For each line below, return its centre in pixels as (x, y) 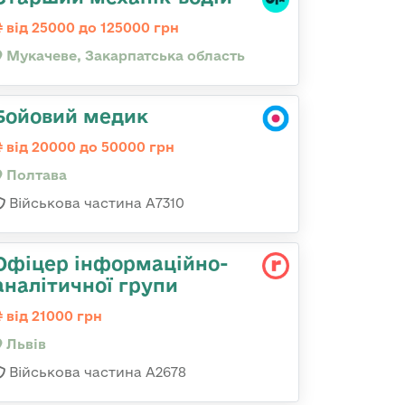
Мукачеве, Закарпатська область (124, 56)
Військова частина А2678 (96, 372)
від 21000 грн (52, 316)
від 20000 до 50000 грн (89, 147)
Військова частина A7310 (95, 203)
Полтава (35, 175)
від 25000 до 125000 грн (91, 28)
